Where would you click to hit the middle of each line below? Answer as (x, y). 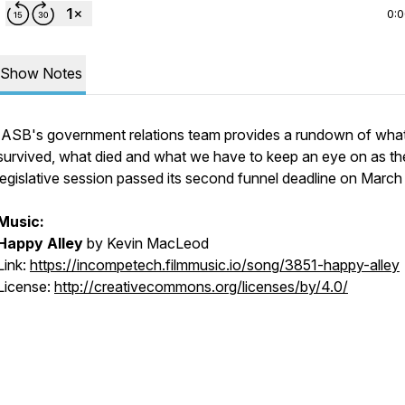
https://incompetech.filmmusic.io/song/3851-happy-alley (215, 265)
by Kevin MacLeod (146, 243)
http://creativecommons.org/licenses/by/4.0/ (201, 287)
